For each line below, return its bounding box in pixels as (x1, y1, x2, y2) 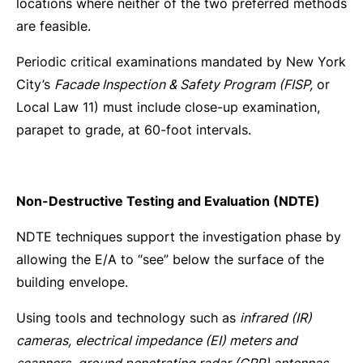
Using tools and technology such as (16, 310, 240, 326)
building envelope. (16, 274, 128, 290)
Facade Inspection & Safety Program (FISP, (54, 76, 313, 92)
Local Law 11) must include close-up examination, (16, 99, 320, 115)
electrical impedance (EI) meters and (75, 332, 297, 348)
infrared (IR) (240, 310, 312, 326)
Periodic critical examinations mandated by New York (16, 53, 346, 70)
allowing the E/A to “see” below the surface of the (16, 251, 324, 267)
